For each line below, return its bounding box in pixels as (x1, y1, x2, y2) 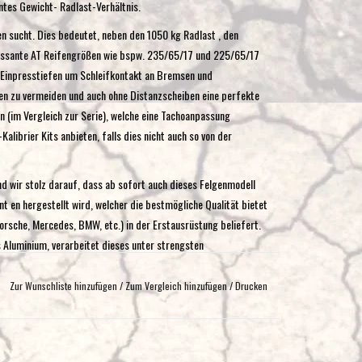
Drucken (234, 279, 267, 293)
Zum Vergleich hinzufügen (124, 279, 229, 293)
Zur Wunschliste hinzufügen (9, 279, 117, 293)
